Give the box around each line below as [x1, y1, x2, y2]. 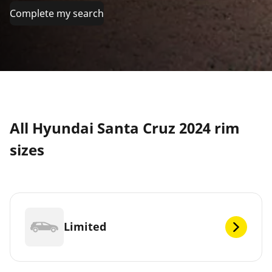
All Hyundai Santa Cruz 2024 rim [10, 117, 240, 138]
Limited [64, 219, 106, 234]
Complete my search [10, 6, 104, 20]
